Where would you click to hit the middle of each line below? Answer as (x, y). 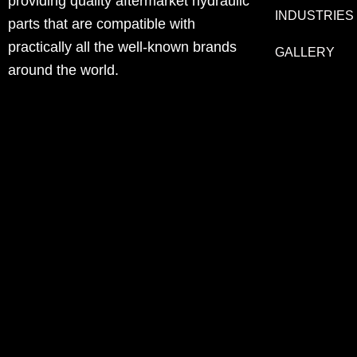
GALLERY (305, 53)
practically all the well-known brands (122, 47)
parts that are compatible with (102, 24)
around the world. (63, 71)
